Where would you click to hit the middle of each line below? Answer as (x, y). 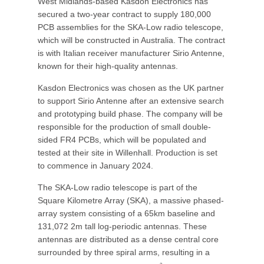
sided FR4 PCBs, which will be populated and (122, 140)
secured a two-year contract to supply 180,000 (124, 14)
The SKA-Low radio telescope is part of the (118, 187)
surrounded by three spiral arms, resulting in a (124, 252)
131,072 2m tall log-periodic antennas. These (122, 226)
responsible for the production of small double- (124, 127)
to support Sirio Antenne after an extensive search (131, 101)
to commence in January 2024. (95, 166)
